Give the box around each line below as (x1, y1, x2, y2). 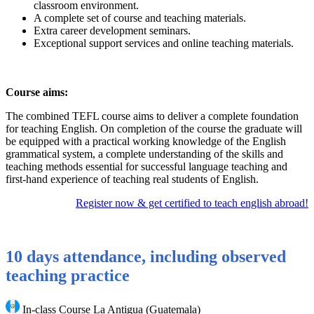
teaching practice (6, 266, 130, 285)
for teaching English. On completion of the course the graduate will (6, 123, 302, 135)
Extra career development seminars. (34, 25, 191, 36)
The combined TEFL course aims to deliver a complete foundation (6, 110, 299, 122)
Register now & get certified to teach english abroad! (76, 197, 308, 209)
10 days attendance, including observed (6, 247, 286, 266)
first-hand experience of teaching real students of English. (6, 173, 259, 185)
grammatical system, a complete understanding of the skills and (6, 148, 283, 160)
